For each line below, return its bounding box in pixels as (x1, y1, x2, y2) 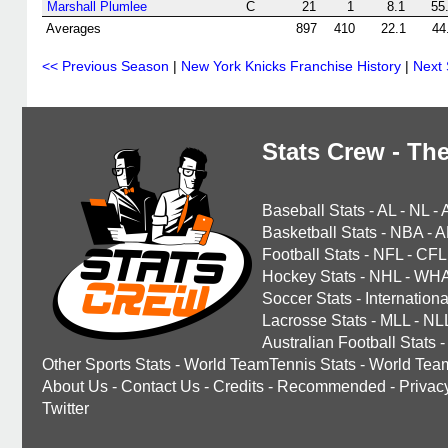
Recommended (277, 378, 386, 395)
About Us (42, 378, 108, 395)
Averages (46, 21, 101, 36)
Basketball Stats (262, 224, 377, 241)
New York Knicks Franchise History (181, 58, 401, 74)
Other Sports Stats (42, 356, 171, 373)
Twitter (42, 400, 89, 417)
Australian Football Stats (262, 334, 436, 351)
